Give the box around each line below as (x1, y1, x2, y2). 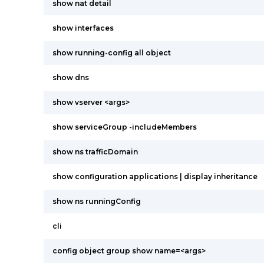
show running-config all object (52, 48, 171, 57)
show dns (52, 73, 89, 82)
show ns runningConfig (52, 197, 141, 206)
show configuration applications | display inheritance (52, 172, 258, 181)
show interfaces (52, 24, 114, 32)
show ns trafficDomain (52, 147, 138, 156)
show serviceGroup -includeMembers (52, 123, 197, 131)
